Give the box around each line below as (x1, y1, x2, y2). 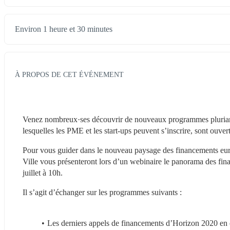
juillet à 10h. (23, 168, 63, 177)
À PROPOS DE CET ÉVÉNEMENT (15, 70, 124, 79)
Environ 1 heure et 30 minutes (15, 25, 112, 34)
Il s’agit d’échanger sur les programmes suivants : (23, 187, 182, 197)
